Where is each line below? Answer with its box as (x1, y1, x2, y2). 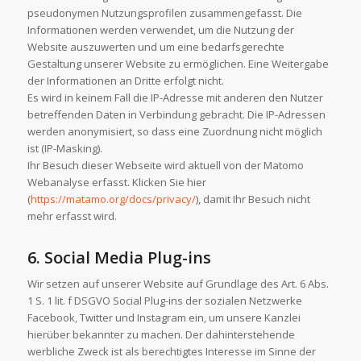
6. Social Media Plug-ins (27, 246, 211, 268)
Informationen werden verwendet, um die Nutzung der (27, 22, 294, 37)
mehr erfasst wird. (27, 208, 117, 223)
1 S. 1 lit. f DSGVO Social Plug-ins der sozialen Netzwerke (27, 293, 302, 308)
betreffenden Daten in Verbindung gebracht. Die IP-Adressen (27, 106, 326, 122)
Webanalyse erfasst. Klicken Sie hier (27, 174, 206, 189)
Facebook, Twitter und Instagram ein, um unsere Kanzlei (27, 309, 301, 325)
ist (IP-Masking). (27, 140, 102, 156)
